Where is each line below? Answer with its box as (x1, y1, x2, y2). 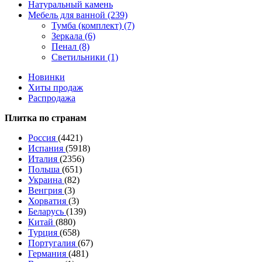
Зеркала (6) (51, 31, 95, 41)
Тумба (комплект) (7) (51, 20, 135, 30)
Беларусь (28, 206, 66, 216)
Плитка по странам (5, 113, 87, 123)
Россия (28, 133, 58, 143)
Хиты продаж (28, 82, 83, 92)
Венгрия (28, 185, 64, 195)
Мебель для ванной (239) (28, 10, 127, 20)
